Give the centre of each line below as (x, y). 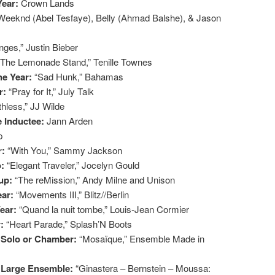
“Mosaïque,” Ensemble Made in (142, 238)
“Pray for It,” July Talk (51, 91)
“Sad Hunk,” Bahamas (79, 76)
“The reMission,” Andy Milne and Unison (95, 179)
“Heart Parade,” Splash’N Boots (69, 223)
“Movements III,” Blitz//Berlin (72, 194)
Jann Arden (70, 120)
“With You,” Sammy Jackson (65, 150)
